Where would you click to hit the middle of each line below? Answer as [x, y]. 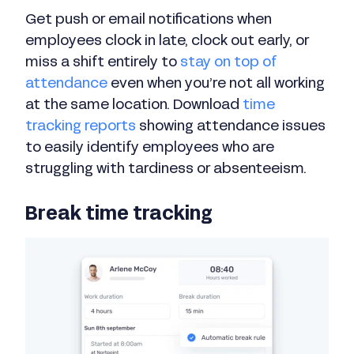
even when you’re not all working [216, 85]
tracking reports [81, 127]
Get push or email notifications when [149, 21]
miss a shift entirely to [103, 63]
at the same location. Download [134, 106]
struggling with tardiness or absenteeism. [166, 170]
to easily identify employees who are [150, 149]
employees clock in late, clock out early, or [167, 42]
